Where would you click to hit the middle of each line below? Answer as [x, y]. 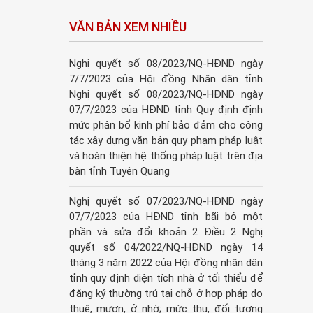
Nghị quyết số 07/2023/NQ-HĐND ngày [166, 202]
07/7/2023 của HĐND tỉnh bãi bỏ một [166, 217]
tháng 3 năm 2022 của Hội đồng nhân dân [166, 263]
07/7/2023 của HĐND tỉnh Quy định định [166, 110]
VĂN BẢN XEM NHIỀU [128, 27]
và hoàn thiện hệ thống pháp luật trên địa [166, 156]
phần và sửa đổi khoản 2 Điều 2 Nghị [166, 232]
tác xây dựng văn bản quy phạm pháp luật [166, 141]
